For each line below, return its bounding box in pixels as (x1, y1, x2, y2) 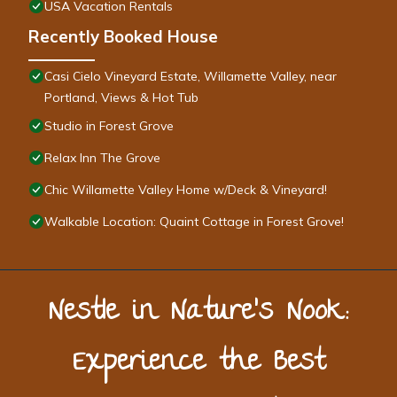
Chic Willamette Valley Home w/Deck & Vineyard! (44, 182, 327, 198)
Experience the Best (72, 338, 325, 391)
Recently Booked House (28, 26, 218, 48)
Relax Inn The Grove (44, 150, 160, 167)
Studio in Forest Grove (44, 118, 174, 135)
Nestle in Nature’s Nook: (48, 287, 349, 340)
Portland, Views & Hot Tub (44, 90, 198, 106)
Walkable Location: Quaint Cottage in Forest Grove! (44, 214, 344, 230)
